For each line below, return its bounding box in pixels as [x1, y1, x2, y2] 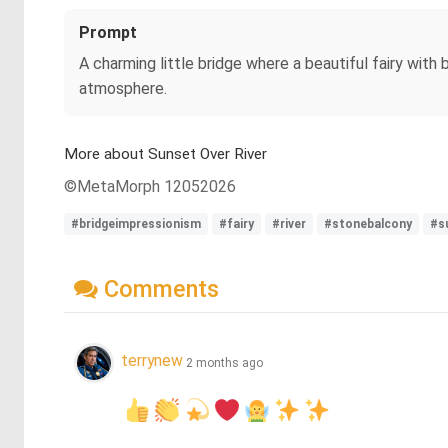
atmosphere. [79, 79, 167, 98]
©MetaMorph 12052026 [64, 177, 236, 196]
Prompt [79, 23, 137, 42]
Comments [98, 274, 219, 303]
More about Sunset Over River [64, 145, 267, 163]
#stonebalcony [324, 217, 412, 231]
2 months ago [186, 355, 263, 370]
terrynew [121, 351, 183, 371]
